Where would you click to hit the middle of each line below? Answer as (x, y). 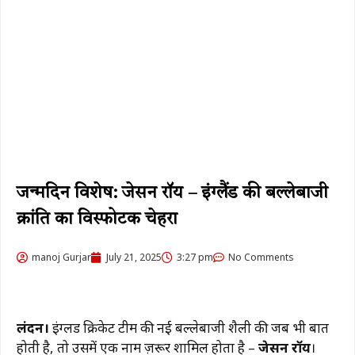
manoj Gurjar (61, 257)
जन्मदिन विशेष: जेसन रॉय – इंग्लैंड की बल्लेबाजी (172, 193)
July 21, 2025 (134, 257)
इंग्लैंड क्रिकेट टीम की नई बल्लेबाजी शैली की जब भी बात (189, 328)
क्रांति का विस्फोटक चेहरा (97, 219)
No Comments (261, 257)
